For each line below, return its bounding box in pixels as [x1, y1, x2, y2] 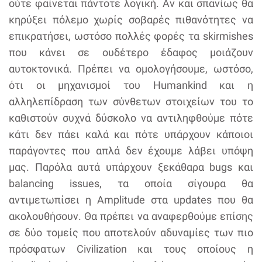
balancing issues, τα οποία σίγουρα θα [9, 177, 253, 189]
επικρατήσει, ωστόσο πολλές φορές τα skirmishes [9, 30, 253, 42]
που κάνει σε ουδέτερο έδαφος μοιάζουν [9, 46, 253, 58]
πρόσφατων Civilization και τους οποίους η [9, 243, 253, 255]
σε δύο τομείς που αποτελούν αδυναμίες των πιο [9, 226, 253, 239]
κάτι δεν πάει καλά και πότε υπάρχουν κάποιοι [9, 128, 253, 140]
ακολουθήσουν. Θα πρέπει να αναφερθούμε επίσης [9, 210, 253, 222]
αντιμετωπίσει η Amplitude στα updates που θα [9, 194, 253, 206]
